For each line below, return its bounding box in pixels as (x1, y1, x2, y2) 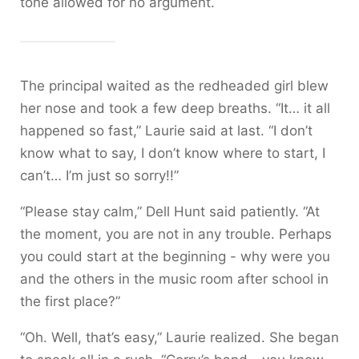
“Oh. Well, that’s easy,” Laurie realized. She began (20, 329, 339, 345)
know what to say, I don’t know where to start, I (20, 144, 325, 161)
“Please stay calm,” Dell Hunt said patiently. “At (20, 203, 320, 220)
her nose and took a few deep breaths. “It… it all (20, 99, 330, 116)
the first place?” (20, 292, 120, 309)
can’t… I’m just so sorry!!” (20, 167, 179, 184)
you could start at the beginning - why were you (20, 248, 330, 264)
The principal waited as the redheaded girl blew (20, 77, 329, 94)
